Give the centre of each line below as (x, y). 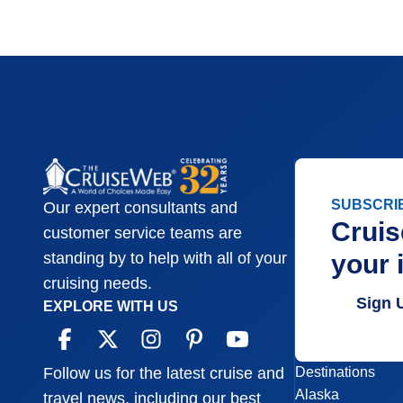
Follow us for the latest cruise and (164, 374)
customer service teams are (143, 233)
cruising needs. (98, 284)
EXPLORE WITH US (111, 307)
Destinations (336, 372)
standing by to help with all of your (165, 259)
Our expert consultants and (140, 208)
